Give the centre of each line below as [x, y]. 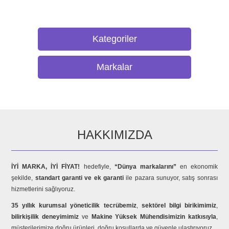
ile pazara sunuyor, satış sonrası [171, 178]
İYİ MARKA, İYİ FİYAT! [46, 167]
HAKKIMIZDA [114, 135]
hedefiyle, [97, 167]
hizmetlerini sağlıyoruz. [43, 189]
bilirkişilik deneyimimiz [45, 217]
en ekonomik [197, 167]
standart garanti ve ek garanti [79, 178]
